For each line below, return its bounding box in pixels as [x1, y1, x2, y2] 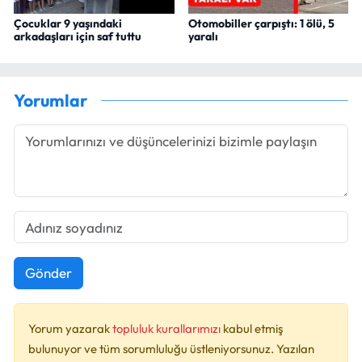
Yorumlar [14, 90, 87, 112]
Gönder [24, 264, 72, 282]
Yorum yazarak [28, 320, 112, 336]
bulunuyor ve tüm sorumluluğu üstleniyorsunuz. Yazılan [28, 340, 314, 356]
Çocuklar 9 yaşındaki [14, 15, 122, 31]
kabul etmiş [223, 320, 283, 336]
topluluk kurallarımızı [112, 320, 223, 336]
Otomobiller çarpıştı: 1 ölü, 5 [187, 15, 335, 31]
